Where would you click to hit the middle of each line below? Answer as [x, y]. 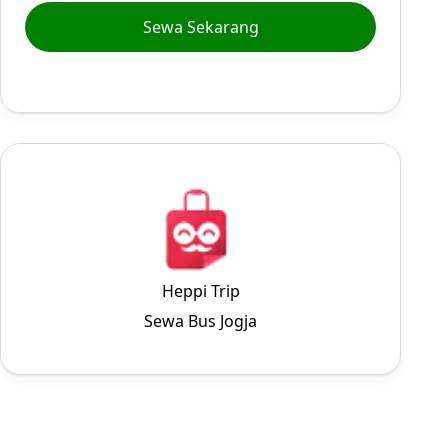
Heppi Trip [200, 291]
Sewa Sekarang [200, 27]
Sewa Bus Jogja [201, 321]
